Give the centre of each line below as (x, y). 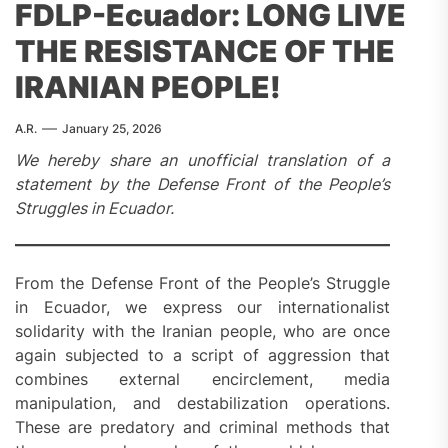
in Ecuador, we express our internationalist (203, 307)
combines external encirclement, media (203, 379)
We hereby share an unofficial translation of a (203, 160)
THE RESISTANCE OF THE (205, 51)
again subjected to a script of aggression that (203, 355)
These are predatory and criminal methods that (203, 427)
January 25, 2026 (112, 129)
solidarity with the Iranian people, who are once (203, 331)
